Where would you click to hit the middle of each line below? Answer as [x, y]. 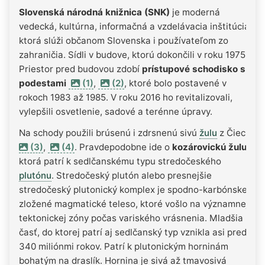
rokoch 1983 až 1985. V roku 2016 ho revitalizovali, [126, 97]
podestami [43, 83]
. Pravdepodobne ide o [123, 147]
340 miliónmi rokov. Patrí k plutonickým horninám [124, 246]
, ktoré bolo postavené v [175, 83]
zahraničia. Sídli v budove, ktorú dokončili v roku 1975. [133, 54]
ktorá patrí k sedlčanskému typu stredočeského [120, 161]
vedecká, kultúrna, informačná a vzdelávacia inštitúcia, [135, 26]
